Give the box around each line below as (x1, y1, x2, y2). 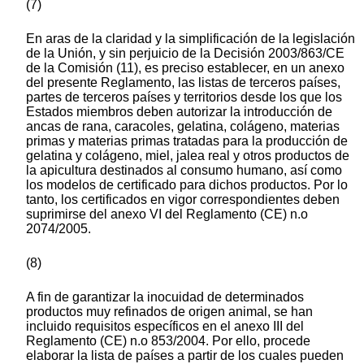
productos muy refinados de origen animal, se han (26, 305, 313, 319)
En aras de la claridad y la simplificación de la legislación (26, 32, 355, 46)
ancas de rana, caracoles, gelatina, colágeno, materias (26, 119, 340, 134)
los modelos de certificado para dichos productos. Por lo (26, 178, 348, 193)
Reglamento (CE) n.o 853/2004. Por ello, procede (26, 334, 310, 349)
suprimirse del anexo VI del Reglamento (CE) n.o (26, 207, 308, 222)
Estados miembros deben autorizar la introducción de (26, 105, 332, 119)
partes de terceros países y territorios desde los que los (26, 90, 342, 105)
